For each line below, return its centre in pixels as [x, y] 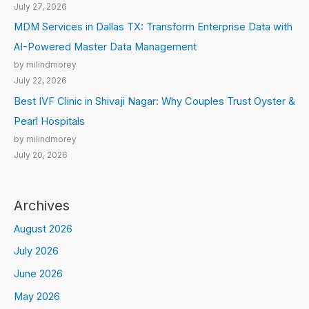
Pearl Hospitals [49, 121]
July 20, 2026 [41, 155]
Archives [42, 205]
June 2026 [38, 274]
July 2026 [36, 251]
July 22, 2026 [40, 81]
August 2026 [43, 229]
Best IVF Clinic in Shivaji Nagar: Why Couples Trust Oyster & [154, 101]
